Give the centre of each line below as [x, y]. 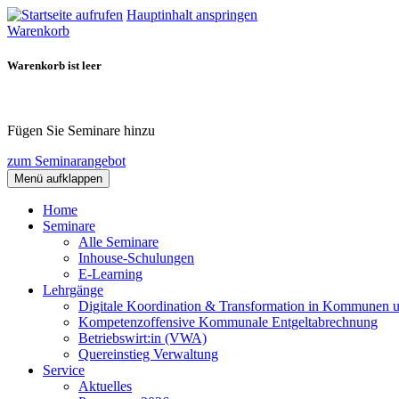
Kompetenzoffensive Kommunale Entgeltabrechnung [228, 322]
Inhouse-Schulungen [136, 258]
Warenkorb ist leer [54, 66]
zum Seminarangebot [66, 161]
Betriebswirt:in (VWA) [142, 338]
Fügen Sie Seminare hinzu [81, 131]
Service [64, 370]
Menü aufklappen [58, 179]
